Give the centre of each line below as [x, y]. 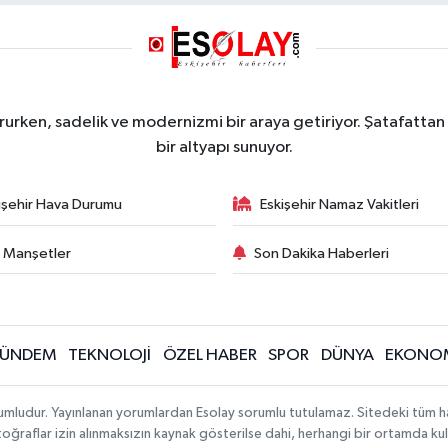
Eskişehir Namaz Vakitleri [339, 205]
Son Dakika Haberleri [321, 253]
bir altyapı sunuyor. [224, 148]
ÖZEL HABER [209, 356]
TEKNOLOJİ [110, 356]
